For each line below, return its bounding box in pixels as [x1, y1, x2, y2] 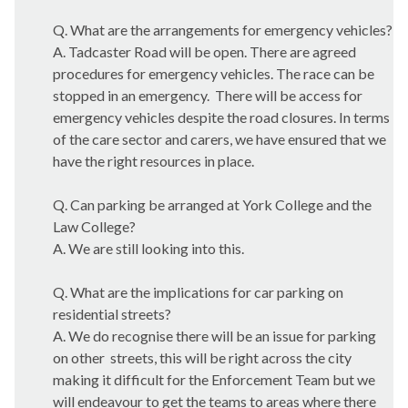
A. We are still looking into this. [53, 240, 244, 257]
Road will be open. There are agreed [131, 43, 356, 60]
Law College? [53, 218, 136, 235]
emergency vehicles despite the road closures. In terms [53, 108, 390, 126]
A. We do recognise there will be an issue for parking [53, 327, 376, 344]
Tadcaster [68, 43, 131, 60]
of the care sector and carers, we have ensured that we [53, 130, 386, 148]
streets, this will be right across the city [107, 349, 352, 366]
